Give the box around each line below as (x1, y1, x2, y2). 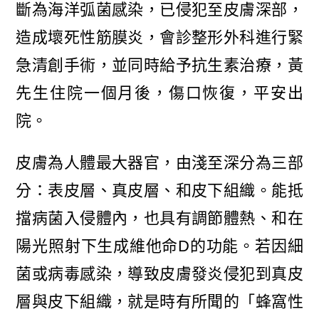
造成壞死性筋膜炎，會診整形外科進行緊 (16, 28, 303, 47)
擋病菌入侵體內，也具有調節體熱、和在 (16, 209, 303, 228)
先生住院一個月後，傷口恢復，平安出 (16, 84, 303, 103)
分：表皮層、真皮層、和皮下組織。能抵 (16, 182, 303, 200)
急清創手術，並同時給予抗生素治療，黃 (16, 56, 303, 75)
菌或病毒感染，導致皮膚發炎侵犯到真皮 (16, 265, 303, 283)
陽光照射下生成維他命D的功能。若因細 (16, 237, 303, 256)
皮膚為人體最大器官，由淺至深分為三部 (16, 154, 303, 172)
